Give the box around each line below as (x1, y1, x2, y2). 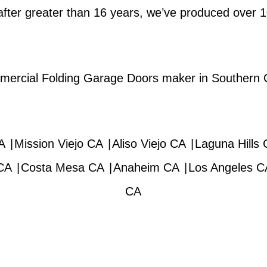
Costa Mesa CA (20, 161, 104, 174)
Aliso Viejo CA (111, 137, 186, 150)
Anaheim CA (113, 161, 179, 174)
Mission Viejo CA (14, 137, 103, 150)
